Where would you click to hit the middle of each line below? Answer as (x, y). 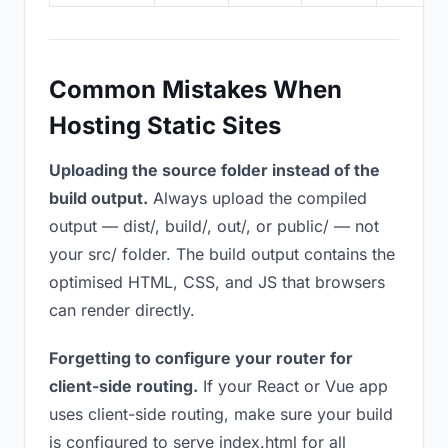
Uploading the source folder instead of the (214, 170)
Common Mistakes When (195, 89)
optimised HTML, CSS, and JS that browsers (217, 282)
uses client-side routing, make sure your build (221, 414)
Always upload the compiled (257, 198)
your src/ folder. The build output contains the (222, 254)
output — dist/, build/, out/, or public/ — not (214, 226)
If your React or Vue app (293, 386)
